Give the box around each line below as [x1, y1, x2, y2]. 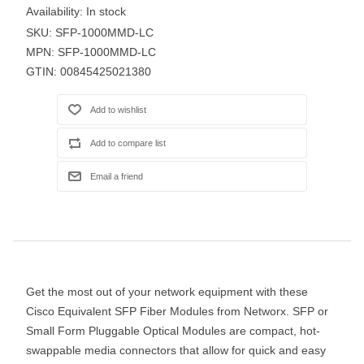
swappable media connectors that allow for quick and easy [26, 343, 326, 357]
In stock [86, 4, 126, 18]
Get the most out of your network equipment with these [26, 284, 308, 298]
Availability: [26, 4, 83, 18]
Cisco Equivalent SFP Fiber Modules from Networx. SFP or [26, 304, 328, 318]
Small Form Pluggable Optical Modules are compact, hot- [26, 323, 320, 337]
